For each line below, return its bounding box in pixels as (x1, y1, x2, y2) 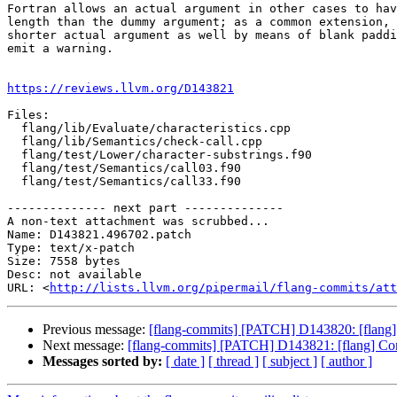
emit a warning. (7, 42, 113, 56)
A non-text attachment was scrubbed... (7, 214, 269, 229)
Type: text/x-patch (7, 241, 135, 255)
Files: (7, 108, 50, 122)
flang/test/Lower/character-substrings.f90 (7, 148, 21, 162)
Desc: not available (7, 268, 142, 282)
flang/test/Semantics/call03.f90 (7, 161, 21, 175)
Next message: (43, 338, 128, 354)
